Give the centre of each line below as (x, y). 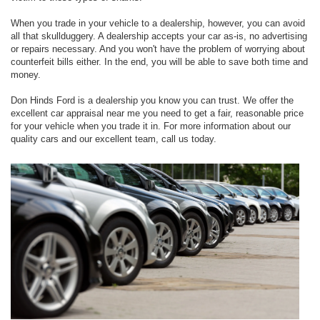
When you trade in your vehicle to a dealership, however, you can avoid (158, 23)
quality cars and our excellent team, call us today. (114, 139)
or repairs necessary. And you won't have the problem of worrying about (158, 49)
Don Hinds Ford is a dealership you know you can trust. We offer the (152, 100)
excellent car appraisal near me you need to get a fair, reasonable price (157, 113)
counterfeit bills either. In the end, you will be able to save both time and (159, 61)
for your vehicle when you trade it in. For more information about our (151, 126)
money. (26, 74)
